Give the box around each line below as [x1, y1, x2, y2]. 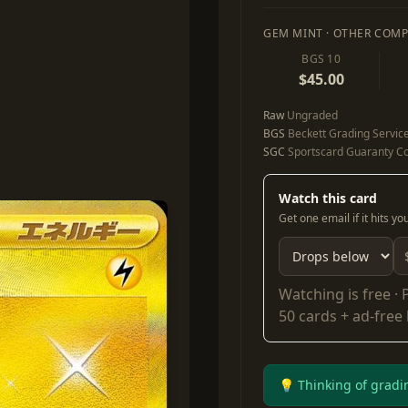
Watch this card [279, 189, 377, 207]
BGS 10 [301, 51, 342, 66]
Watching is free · [279, 284, 402, 304]
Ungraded [284, 107, 338, 123]
